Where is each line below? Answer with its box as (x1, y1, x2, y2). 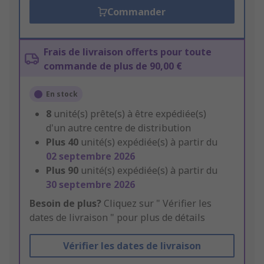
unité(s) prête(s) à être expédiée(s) (54, 107, 206, 121)
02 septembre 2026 (46, 150, 135, 163)
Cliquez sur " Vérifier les (101, 197, 212, 210)
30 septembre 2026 (46, 178, 135, 192)
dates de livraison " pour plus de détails (29, 211, 205, 225)
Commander (107, 5, 166, 19)
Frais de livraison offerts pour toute (44, 45, 212, 59)
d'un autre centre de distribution (46, 121, 191, 135)
